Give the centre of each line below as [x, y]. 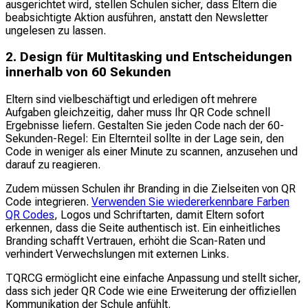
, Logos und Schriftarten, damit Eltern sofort [159, 214]
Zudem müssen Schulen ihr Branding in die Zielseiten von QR [151, 188]
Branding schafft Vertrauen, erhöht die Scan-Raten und [135, 241]
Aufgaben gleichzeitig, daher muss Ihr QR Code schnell [138, 112]
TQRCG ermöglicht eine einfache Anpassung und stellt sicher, [153, 278]
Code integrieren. [48, 201]
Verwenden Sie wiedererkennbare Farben [190, 201]
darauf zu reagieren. [53, 164]
